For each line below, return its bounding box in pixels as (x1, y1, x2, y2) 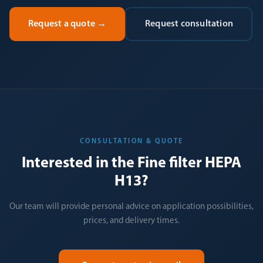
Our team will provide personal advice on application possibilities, (9, 203, 254, 211)
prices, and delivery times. (83, 217, 180, 225)
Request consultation (144, 19, 233, 29)
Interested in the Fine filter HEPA (22, 156, 241, 171)
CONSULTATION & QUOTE (79, 138, 184, 145)
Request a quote (28, 19, 95, 29)
